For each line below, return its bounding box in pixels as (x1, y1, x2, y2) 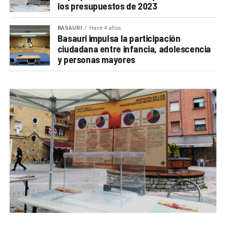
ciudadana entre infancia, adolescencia (57, 42, 211, 54)
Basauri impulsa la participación (57, 32, 181, 44)
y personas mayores (57, 53, 135, 65)
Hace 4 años (89, 24, 121, 31)
